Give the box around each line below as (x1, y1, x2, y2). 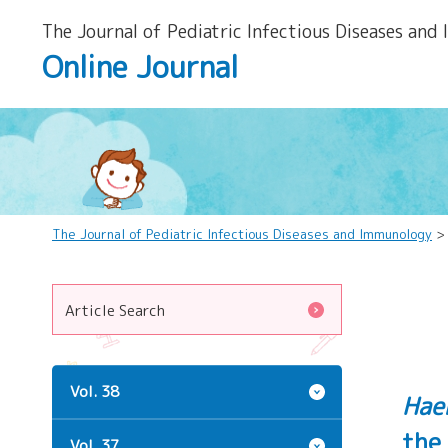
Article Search (65, 300, 165, 321)
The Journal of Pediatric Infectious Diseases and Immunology (52, 225, 432, 243)
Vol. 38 (70, 381, 119, 402)
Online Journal (42, 46, 239, 88)
